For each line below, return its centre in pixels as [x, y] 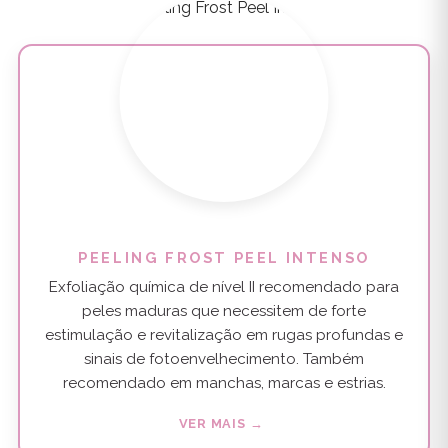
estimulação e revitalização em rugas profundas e [224, 335]
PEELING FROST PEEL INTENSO [224, 257]
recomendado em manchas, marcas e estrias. [224, 383]
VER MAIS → [221, 424]
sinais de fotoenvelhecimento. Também [224, 359]
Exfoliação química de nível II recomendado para [224, 287]
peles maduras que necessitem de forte [224, 311]
